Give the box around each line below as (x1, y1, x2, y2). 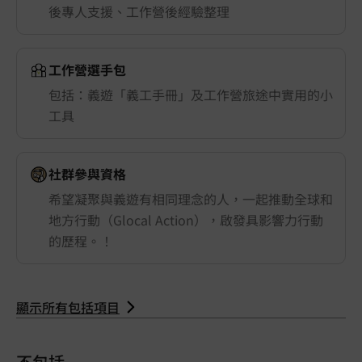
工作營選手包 (48, 60, 126, 80)
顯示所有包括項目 (16, 297, 120, 317)
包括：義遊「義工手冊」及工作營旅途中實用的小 (48, 85, 333, 105)
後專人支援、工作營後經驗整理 (48, 2, 229, 22)
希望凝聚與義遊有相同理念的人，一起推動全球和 (48, 189, 333, 209)
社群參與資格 (48, 164, 126, 184)
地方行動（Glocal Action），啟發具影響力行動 (48, 210, 323, 230)
